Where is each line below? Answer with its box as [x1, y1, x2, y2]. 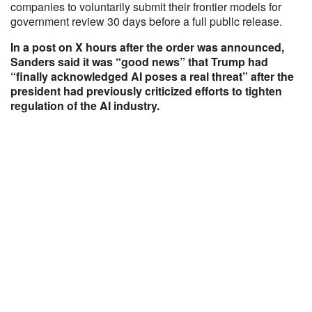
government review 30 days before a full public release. [10, 13, 282, 29]
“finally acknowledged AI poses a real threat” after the [10, 68, 294, 84]
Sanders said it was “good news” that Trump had [10, 54, 268, 70]
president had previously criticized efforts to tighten [10, 83, 282, 99]
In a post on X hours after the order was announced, [10, 39, 284, 55]
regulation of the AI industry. [10, 97, 159, 114]
